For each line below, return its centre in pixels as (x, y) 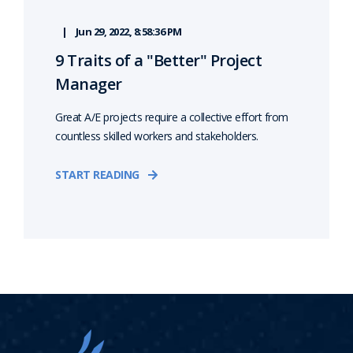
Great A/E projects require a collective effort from (172, 117)
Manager (89, 84)
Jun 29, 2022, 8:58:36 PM (128, 32)
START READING (97, 175)
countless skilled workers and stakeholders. (157, 136)
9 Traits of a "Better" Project (158, 61)
